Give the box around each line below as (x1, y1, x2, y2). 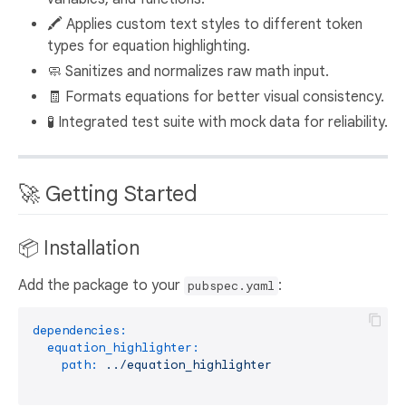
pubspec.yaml (188, 278, 275, 295)
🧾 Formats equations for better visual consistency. (47, 87, 384, 106)
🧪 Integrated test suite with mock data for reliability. (47, 112, 388, 131)
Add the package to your (18, 276, 184, 295)
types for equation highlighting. (47, 36, 250, 55)
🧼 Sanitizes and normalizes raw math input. (47, 62, 329, 81)
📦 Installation (18, 237, 144, 261)
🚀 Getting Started (18, 179, 203, 208)
